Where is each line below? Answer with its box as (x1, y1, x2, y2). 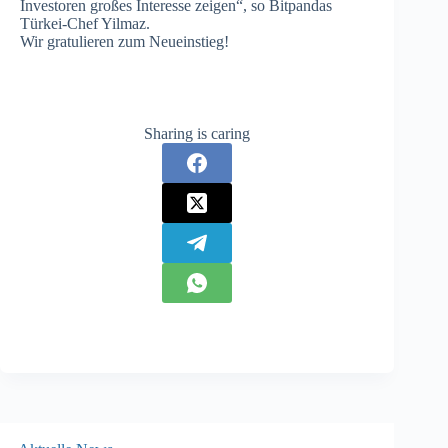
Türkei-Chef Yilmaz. (20, 15, 150, 33)
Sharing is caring (144, 125, 251, 143)
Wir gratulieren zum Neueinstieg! (20, 33, 229, 51)
